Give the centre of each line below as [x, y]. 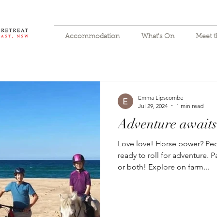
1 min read [190, 106]
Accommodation [93, 37]
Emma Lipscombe [161, 97]
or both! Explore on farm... [163, 167]
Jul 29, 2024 [153, 106]
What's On [158, 37]
